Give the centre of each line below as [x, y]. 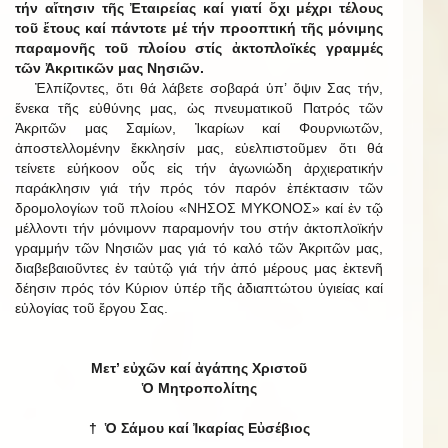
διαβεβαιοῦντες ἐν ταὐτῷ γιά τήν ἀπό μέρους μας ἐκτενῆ [199, 267]
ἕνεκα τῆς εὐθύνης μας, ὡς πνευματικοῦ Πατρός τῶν [199, 107]
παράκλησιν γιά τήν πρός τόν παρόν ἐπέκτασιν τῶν [199, 187]
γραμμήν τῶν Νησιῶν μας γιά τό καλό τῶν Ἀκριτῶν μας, [199, 247]
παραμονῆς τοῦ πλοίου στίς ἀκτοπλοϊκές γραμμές [199, 47]
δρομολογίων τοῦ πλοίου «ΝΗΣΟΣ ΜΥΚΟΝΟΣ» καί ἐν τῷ [199, 207]
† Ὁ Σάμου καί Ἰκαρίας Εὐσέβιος [199, 427]
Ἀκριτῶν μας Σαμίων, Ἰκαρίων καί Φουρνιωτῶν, [199, 127]
